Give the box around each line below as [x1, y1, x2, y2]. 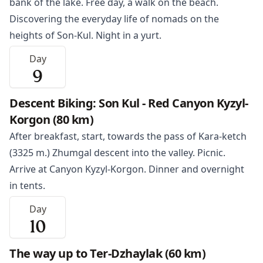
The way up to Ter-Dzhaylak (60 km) [9, 245, 205, 262]
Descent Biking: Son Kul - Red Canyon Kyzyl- [9, 95, 248, 112]
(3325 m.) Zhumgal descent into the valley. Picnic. [9, 146, 225, 160]
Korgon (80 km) [9, 112, 93, 128]
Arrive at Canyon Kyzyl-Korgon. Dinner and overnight [9, 163, 244, 176]
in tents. [9, 179, 45, 193]
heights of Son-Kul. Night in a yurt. [9, 29, 161, 42]
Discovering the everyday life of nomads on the [9, 12, 219, 26]
